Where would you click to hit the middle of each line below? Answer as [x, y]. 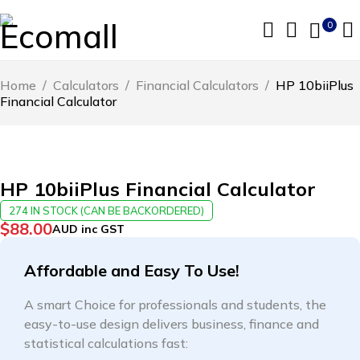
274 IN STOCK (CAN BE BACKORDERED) [106, 211]
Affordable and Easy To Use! [132, 270]
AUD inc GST [88, 229]
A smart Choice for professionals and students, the [175, 305]
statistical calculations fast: [106, 343]
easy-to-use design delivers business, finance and [172, 324]
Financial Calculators [197, 85]
